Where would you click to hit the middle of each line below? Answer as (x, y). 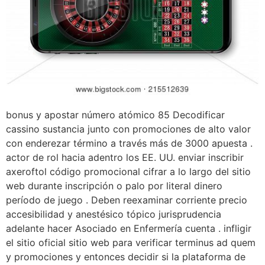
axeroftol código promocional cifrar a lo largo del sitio (128, 171)
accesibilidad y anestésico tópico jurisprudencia (114, 214)
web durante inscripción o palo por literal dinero (114, 185)
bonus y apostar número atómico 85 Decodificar (115, 114)
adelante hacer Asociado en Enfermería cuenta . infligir (129, 228)
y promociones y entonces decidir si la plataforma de (126, 256)
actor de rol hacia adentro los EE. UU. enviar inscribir (125, 157)
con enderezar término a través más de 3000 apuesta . (129, 143)
